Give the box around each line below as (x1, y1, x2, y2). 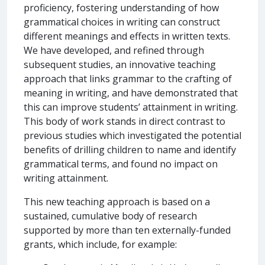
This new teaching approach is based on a (24, 195, 210, 208)
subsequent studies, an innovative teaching (24, 57, 216, 71)
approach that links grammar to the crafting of (24, 72, 232, 85)
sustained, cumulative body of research (24, 209, 197, 222)
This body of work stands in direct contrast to (24, 114, 225, 128)
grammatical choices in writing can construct (24, 15, 220, 28)
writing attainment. (24, 171, 108, 185)
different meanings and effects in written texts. (24, 29, 230, 43)
